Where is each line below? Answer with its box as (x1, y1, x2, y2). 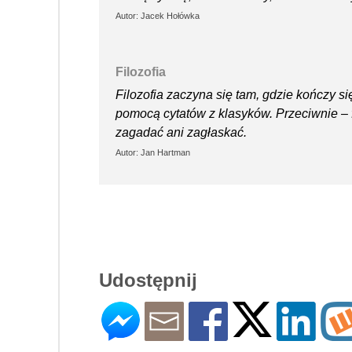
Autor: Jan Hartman (115, 148, 190, 157)
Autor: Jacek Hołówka (115, 11, 200, 20)
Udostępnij (99, 269, 197, 291)
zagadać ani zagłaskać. (115, 126, 247, 139)
